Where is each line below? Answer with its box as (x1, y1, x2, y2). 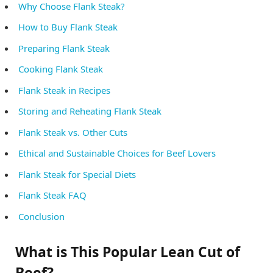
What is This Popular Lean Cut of (15, 242, 240, 262)
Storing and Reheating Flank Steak (18, 105, 161, 118)
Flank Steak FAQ (18, 189, 87, 202)
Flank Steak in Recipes (18, 83, 110, 96)
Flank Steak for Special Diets (18, 168, 136, 180)
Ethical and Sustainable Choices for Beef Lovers (18, 147, 216, 160)
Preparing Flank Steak (18, 41, 110, 54)
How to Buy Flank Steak (18, 21, 118, 34)
